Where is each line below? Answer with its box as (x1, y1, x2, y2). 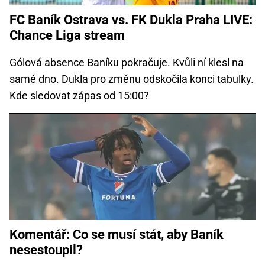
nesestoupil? (9, 243, 83, 258)
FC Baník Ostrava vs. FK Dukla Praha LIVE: (9, 12, 253, 28)
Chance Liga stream (9, 28, 125, 43)
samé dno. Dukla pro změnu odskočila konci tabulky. (9, 73, 254, 86)
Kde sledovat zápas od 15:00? (9, 89, 149, 102)
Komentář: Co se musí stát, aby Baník (9, 227, 224, 243)
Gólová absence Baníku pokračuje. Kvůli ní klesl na (9, 56, 244, 69)
